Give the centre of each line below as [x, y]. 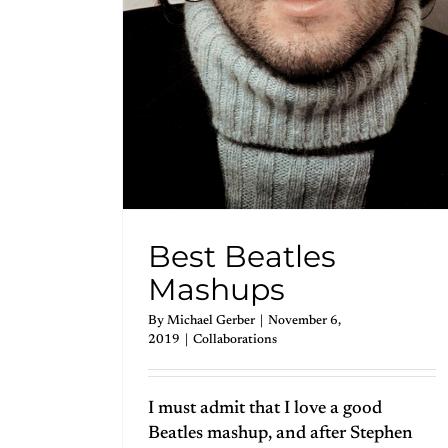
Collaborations [235, 339]
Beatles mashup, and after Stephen [280, 433]
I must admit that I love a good [265, 408]
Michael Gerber [211, 320]
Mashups [216, 289]
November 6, [304, 320]
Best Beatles [242, 256]
